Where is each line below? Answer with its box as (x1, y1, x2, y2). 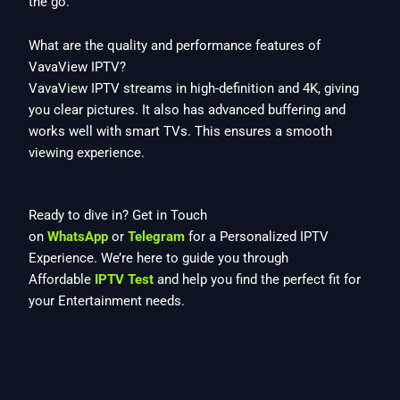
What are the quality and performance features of (29, 37, 321, 54)
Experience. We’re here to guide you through (29, 249, 289, 266)
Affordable (29, 271, 96, 287)
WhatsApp (47, 228, 109, 245)
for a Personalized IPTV (188, 228, 329, 245)
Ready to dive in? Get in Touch (29, 206, 208, 223)
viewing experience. (29, 145, 146, 162)
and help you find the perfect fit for (154, 271, 362, 287)
